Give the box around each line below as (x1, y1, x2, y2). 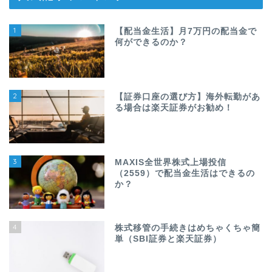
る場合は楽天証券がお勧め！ (115, 103, 234, 112)
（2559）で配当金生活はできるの (115, 169, 256, 178)
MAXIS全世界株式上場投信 (115, 158, 227, 168)
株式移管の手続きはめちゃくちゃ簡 (115, 223, 261, 233)
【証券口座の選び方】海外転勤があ (115, 92, 261, 101)
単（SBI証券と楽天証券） (115, 234, 222, 244)
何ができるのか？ (115, 37, 188, 47)
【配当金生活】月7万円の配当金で (115, 26, 257, 36)
